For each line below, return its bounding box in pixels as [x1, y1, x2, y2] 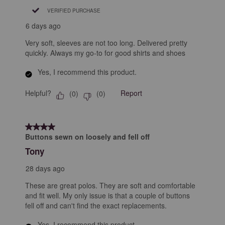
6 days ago [26, 21, 61, 31]
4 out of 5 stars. [25, 121, 79, 133]
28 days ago [26, 163, 65, 174]
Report [121, 88, 142, 98]
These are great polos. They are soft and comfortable [25, 180, 195, 191]
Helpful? [25, 88, 51, 98]
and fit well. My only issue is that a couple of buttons [25, 190, 190, 201]
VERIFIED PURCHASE [47, 7, 101, 14]
